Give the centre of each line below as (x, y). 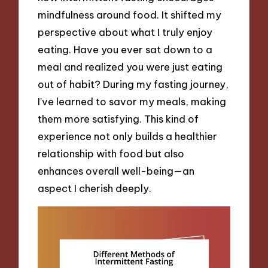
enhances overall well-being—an (116, 170)
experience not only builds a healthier (128, 136)
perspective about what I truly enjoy (125, 32)
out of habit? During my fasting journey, (133, 84)
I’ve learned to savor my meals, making (132, 101)
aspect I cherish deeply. (95, 188)
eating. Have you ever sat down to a (125, 49)
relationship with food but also (111, 153)
